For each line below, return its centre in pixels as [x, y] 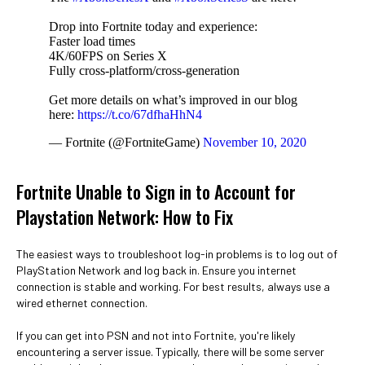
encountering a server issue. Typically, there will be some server [170, 352]
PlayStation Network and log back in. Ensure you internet [156, 270]
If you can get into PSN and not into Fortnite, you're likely [156, 335]
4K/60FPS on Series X [108, 56]
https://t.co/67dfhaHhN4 [140, 114]
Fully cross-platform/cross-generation [144, 70]
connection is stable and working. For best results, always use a [173, 286]
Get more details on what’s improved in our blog [173, 100]
